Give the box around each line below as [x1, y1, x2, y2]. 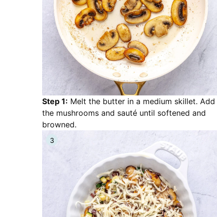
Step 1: [42, 96, 68, 106]
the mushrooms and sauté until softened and [42, 108, 206, 118]
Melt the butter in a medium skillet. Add [68, 96, 215, 106]
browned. [42, 120, 77, 129]
